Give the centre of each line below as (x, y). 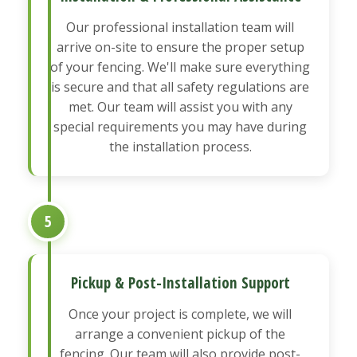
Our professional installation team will (180, 27)
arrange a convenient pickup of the (180, 333)
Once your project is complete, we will (180, 314)
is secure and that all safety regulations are (180, 86)
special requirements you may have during (180, 126)
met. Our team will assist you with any (180, 106)
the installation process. (180, 146)
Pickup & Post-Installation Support (180, 282)
